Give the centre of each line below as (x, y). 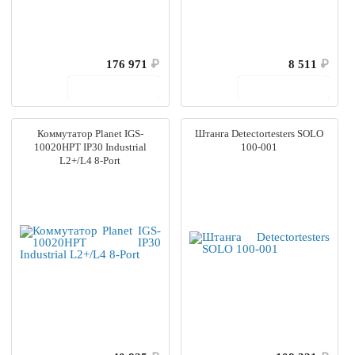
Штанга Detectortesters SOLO (260, 133)
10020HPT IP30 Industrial (90, 147)
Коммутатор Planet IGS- (90, 133)
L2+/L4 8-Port (90, 160)
